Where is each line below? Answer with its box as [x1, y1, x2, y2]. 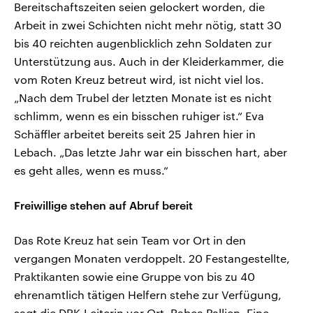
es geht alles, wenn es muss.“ [14, 163, 168, 177]
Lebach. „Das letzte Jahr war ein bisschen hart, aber [14, 145, 287, 159]
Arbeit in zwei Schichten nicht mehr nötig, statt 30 [14, 18, 282, 32]
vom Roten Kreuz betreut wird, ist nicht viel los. [14, 73, 264, 87]
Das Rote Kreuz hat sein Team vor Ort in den [14, 233, 246, 247]
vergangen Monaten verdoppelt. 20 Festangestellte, [14, 252, 290, 265]
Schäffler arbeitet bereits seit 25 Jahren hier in [14, 127, 256, 141]
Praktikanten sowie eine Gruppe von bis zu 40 [14, 270, 255, 284]
